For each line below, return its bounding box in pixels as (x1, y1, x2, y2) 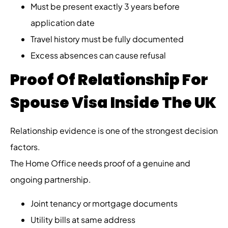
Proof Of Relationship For (10, 69, 208, 91)
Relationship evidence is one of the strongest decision (10, 125, 218, 136)
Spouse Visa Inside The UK (10, 92, 216, 114)
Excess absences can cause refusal (31, 50, 166, 61)
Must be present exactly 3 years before (31, 1, 180, 12)
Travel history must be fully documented (31, 34, 184, 45)
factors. (10, 141, 40, 153)
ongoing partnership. (10, 174, 91, 185)
